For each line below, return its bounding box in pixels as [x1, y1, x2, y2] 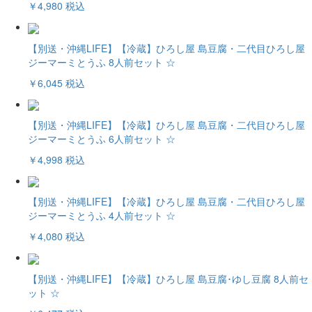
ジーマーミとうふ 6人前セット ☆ [28, 131, 175, 146]
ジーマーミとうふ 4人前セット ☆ [28, 208, 175, 223]
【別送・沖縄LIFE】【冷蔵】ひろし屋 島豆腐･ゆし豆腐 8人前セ [28, 271, 309, 286]
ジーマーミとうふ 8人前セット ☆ [28, 54, 175, 69]
